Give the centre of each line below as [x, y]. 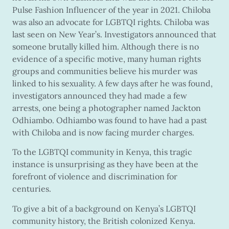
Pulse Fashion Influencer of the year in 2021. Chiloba [111, 9]
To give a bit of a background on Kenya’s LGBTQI [104, 208]
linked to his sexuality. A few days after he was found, [112, 83]
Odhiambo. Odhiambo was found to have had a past [110, 120]
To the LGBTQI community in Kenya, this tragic [102, 152]
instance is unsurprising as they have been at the [105, 164]
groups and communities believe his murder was [105, 71]
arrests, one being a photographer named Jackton [107, 108]
